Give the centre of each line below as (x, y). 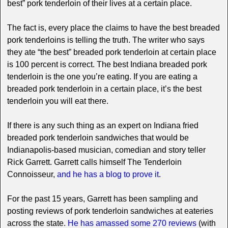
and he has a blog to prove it (108, 174)
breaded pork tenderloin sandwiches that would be (98, 137)
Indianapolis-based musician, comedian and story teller (106, 150)
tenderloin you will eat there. (58, 101)
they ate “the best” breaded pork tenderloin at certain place (111, 52)
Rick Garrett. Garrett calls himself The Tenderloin (94, 162)
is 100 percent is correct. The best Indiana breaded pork (107, 64)
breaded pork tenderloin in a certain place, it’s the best (104, 89)
